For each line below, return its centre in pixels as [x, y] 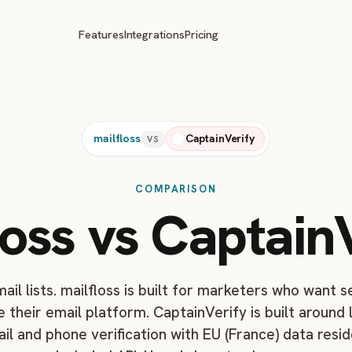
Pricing [202, 34]
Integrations [154, 34]
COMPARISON [176, 189]
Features [101, 34]
